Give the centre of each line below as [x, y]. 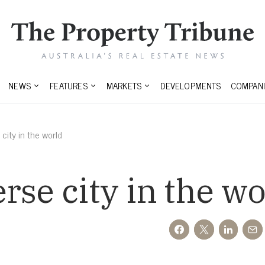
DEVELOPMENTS [191, 86]
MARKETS [124, 86]
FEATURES [69, 86]
